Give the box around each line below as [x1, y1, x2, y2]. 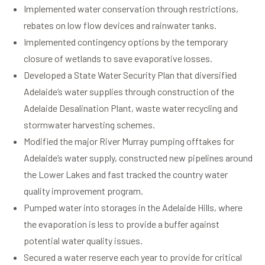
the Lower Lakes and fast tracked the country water [24, 169, 228, 180]
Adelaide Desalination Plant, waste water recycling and [24, 102, 238, 114]
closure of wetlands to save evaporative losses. [24, 53, 212, 64]
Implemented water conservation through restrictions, [24, 3, 238, 15]
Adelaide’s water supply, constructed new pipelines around [24, 152, 253, 164]
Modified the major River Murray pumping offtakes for [24, 135, 234, 147]
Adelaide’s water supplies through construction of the [24, 86, 234, 98]
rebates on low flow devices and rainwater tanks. [24, 20, 216, 31]
